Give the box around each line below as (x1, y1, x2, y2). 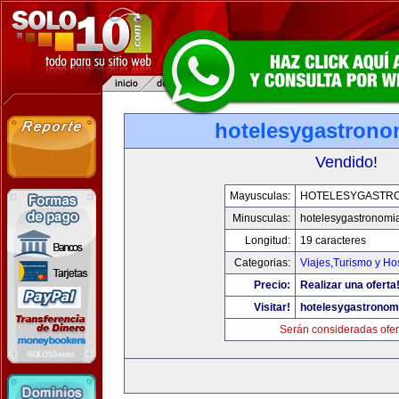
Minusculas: (232, 212, 290, 224)
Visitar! (253, 301, 290, 313)
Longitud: (244, 234, 290, 247)
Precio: (253, 279, 290, 291)
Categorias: (233, 256, 290, 269)
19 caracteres (299, 234, 366, 247)
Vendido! (315, 153, 378, 171)
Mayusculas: (229, 190, 290, 202)
